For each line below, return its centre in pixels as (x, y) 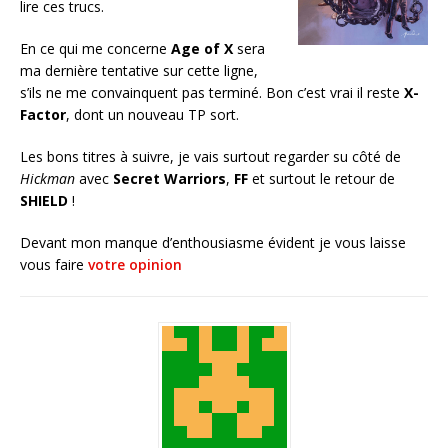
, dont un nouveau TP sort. (152, 115)
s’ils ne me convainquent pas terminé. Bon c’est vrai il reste (212, 93)
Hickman (47, 179)
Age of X (202, 49)
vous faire (54, 265)
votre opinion (135, 265)
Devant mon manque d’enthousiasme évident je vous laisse (213, 243)
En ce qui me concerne (95, 49)
